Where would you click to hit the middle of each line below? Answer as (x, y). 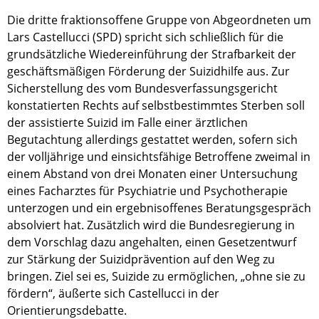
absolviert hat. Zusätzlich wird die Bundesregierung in (151, 225)
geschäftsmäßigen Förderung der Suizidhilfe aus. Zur (148, 71)
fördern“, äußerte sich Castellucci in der (113, 293)
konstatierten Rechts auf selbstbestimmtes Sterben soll (156, 105)
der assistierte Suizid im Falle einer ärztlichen (127, 122)
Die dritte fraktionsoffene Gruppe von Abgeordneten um (159, 20)
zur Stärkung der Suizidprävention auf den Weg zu (141, 259)
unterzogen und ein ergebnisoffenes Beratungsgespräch (159, 208)
